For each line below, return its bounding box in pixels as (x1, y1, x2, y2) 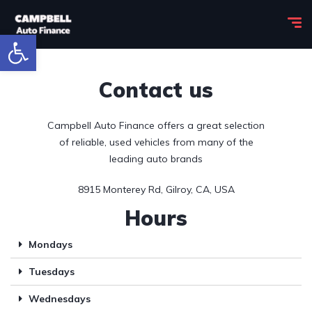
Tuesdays (29, 265, 75, 278)
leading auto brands (109, 153, 203, 165)
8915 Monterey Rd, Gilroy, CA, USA (77, 183, 235, 196)
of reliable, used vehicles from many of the (58, 136, 253, 148)
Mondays (29, 238, 72, 251)
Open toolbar (6, 27, 15, 55)
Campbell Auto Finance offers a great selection (47, 119, 265, 132)
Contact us (99, 77, 213, 103)
